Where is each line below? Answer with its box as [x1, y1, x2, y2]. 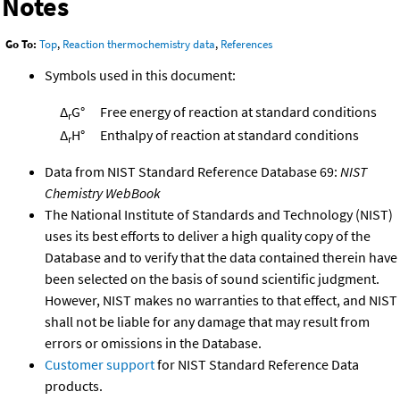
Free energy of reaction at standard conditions [100, 103, 377, 121]
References [221, 37, 272, 53]
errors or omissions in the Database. [45, 334, 262, 353]
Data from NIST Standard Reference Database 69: [45, 162, 340, 181]
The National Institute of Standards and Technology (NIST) [45, 205, 393, 224]
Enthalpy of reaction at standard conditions [100, 126, 359, 145]
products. [45, 377, 103, 396]
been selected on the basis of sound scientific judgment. [45, 270, 379, 288]
